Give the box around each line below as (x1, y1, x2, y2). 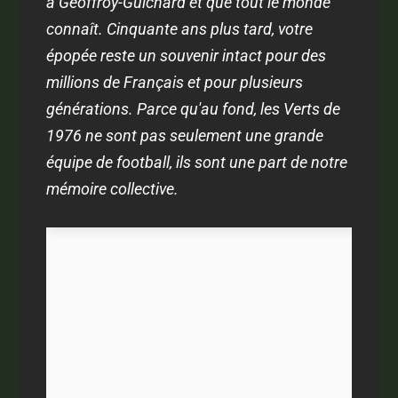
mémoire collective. (46, 179, 179, 198)
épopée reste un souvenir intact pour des (46, 45, 327, 65)
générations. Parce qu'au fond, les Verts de (46, 99, 341, 118)
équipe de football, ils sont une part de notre (46, 152, 348, 171)
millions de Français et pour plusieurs (46, 72, 304, 92)
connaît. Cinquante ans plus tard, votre (46, 19, 314, 38)
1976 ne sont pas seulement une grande (46, 125, 324, 145)
